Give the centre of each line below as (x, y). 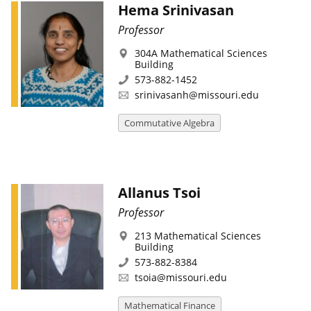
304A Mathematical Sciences (201, 53)
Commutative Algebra (169, 123)
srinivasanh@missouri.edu (196, 95)
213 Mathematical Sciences (197, 235)
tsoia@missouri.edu (180, 278)
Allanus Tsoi (159, 192)
